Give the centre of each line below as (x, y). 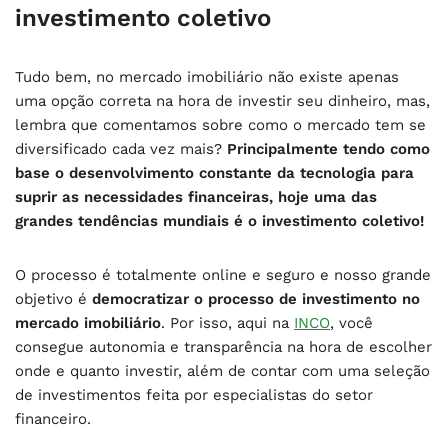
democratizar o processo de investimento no (253, 299)
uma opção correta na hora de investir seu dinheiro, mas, (222, 101)
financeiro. (55, 419)
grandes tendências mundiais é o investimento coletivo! (222, 221)
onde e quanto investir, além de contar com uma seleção (222, 371)
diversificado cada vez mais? (121, 149)
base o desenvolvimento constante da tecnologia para (214, 173)
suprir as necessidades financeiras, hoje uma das (196, 197)
